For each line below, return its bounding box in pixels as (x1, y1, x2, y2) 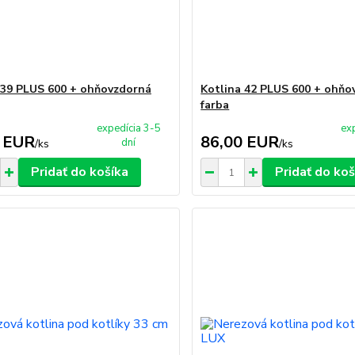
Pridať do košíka (30, 163, 128, 181)
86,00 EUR (200, 132, 280, 153)
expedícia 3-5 (96, 121, 161, 136)
